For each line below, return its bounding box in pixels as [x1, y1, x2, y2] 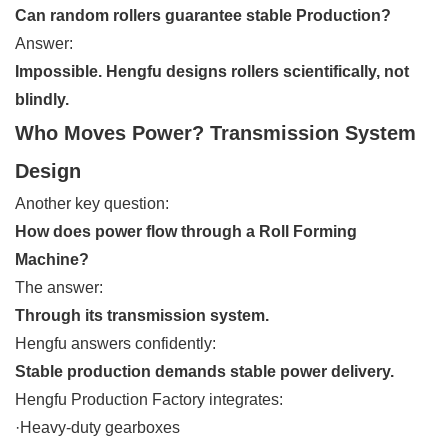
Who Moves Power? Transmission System [15, 121, 416, 144]
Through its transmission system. [15, 306, 269, 324]
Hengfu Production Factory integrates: [15, 390, 283, 408]
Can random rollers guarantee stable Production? [15, 6, 391, 24]
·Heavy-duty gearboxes [15, 418, 180, 436]
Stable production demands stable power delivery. [15, 362, 394, 380]
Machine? [15, 250, 89, 268]
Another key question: [15, 194, 169, 212]
